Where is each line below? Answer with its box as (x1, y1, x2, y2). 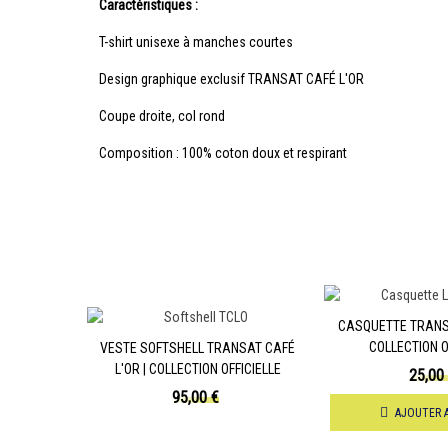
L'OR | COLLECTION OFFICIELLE (114, 360, 281, 377)
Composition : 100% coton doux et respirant (99, 145, 347, 162)
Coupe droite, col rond (99, 108, 225, 125)
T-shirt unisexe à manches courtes (99, 34, 293, 51)
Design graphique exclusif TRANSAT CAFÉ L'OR (99, 71, 364, 88)
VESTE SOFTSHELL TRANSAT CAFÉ (100, 339, 296, 356)
